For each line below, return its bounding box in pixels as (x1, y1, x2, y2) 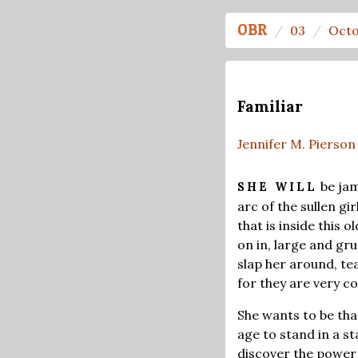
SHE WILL (237, 179, 317, 194)
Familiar (237, 97, 303, 117)
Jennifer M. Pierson (237, 135, 356, 152)
